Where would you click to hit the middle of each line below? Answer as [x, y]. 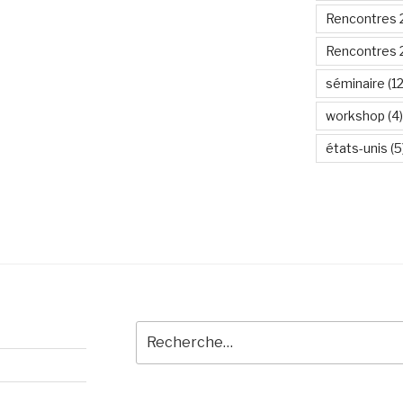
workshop [355, 116]
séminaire [355, 83]
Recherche [170, 331]
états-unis [356, 148]
